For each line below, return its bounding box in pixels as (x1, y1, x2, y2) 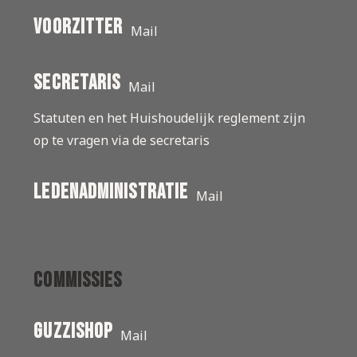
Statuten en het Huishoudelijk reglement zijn (33, 109, 306, 127)
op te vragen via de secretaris (33, 131, 210, 150)
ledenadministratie (33, 180, 189, 206)
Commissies (33, 269, 123, 294)
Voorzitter (33, 15, 124, 41)
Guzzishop (33, 320, 113, 345)
